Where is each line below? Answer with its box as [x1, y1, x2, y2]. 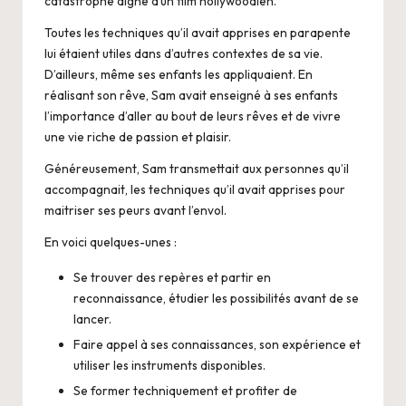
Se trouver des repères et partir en [73, 268, 271, 285]
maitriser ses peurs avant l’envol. [44, 201, 227, 218]
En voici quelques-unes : [44, 233, 177, 250]
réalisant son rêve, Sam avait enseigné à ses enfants [44, 86, 338, 103]
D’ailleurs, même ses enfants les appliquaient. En [44, 65, 313, 82]
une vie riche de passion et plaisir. [44, 128, 231, 145]
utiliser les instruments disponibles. [73, 356, 266, 373]
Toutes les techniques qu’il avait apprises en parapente [44, 24, 351, 41]
